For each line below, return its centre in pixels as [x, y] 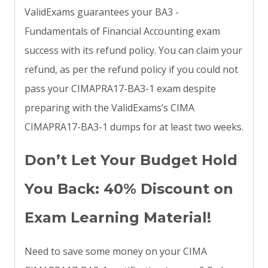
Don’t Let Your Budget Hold [131, 160]
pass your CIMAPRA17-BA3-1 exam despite [120, 89]
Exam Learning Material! [118, 218]
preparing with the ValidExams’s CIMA [109, 108]
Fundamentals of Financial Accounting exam [122, 31]
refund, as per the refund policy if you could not [131, 70]
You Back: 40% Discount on [129, 189]
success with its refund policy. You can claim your [133, 51]
